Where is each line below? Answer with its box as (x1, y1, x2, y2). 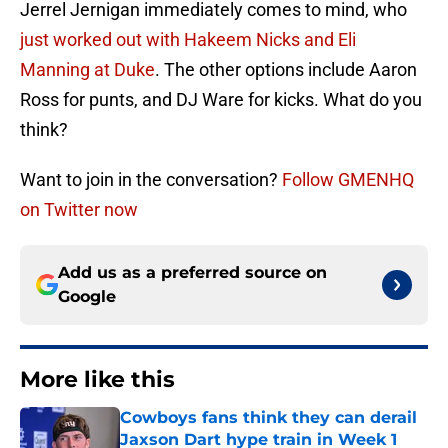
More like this (20, 366, 175, 394)
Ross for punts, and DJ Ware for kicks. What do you (20, 89, 422, 111)
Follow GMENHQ (282, 169, 414, 191)
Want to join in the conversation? (20, 169, 282, 191)
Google (58, 287, 116, 307)
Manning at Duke (20, 59, 155, 81)
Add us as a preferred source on (58, 263, 327, 283)
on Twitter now (20, 199, 138, 221)
